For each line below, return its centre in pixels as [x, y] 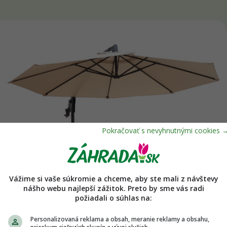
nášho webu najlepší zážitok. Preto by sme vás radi [113, 188]
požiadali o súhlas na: [113, 198]
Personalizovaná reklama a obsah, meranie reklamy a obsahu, [120, 219]
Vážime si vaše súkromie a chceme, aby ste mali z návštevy [113, 178]
